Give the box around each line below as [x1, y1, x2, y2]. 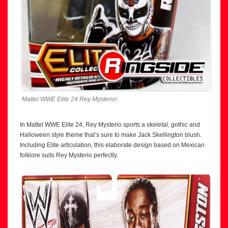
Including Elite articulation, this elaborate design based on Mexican [20, 141, 205, 149]
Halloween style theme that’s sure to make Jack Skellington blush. [20, 131, 202, 138]
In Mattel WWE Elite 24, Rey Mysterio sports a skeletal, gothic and [20, 121, 200, 128]
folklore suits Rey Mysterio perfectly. [20, 151, 118, 159]
